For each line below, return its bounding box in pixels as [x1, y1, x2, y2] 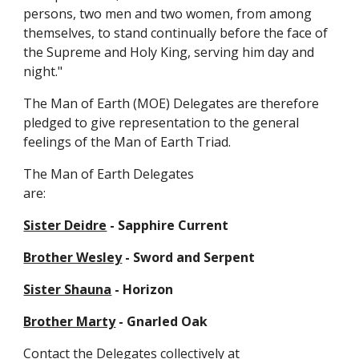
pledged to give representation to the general [23, 114, 300, 131]
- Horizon [111, 280, 174, 298]
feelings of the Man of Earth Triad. [23, 133, 235, 151]
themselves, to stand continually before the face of [23, 24, 329, 42]
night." [23, 63, 70, 80]
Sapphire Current [118, 216, 229, 234]
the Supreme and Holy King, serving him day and [23, 43, 315, 61]
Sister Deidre [23, 216, 107, 234]
